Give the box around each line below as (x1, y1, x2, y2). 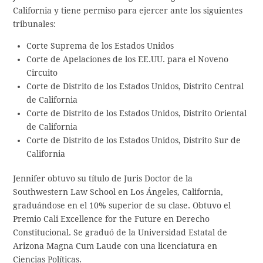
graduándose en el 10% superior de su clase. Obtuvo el (13, 201, 231, 211)
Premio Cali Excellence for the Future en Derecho (13, 214, 210, 224)
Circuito (26, 68, 58, 77)
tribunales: (13, 19, 56, 29)
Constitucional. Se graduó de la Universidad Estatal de (13, 228, 228, 238)
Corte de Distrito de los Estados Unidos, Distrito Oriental (26, 108, 247, 118)
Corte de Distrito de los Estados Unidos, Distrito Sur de (26, 135, 241, 145)
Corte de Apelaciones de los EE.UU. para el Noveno (26, 54, 228, 64)
